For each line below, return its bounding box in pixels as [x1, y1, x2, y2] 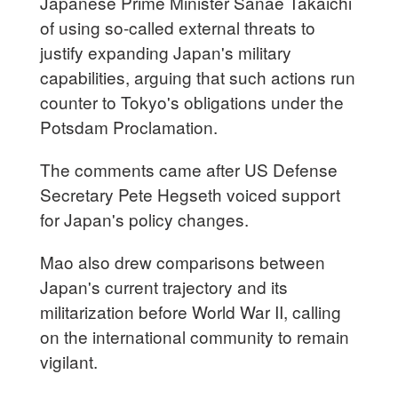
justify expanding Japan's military [40, 39, 292, 64]
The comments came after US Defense [40, 156, 338, 181]
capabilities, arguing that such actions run [40, 64, 356, 89]
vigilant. [40, 348, 99, 373]
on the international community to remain [40, 323, 350, 348]
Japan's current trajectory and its [40, 274, 289, 298]
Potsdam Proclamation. [40, 114, 219, 139]
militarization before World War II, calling [40, 298, 342, 323]
